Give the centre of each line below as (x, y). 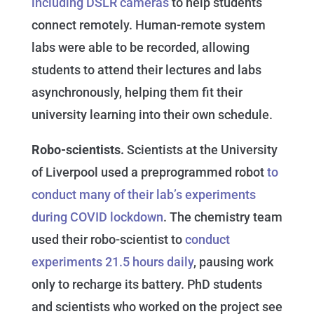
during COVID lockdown (97, 217)
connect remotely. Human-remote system (148, 25)
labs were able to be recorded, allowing (140, 48)
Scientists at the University (200, 150)
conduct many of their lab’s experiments (143, 195)
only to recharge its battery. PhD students (146, 285)
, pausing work (233, 262)
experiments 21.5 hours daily (112, 262)
